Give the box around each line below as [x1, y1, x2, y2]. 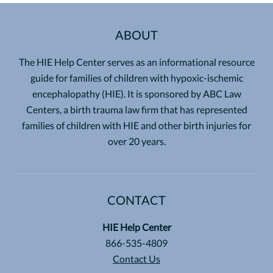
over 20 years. [107, 135, 166, 147]
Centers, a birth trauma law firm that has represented [26, 103, 247, 115]
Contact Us [113, 252, 160, 264]
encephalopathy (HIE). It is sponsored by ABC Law [32, 87, 241, 99]
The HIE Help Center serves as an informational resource [18, 55, 255, 68]
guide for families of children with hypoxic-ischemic [30, 71, 243, 83]
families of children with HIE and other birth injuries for [22, 119, 251, 131]
